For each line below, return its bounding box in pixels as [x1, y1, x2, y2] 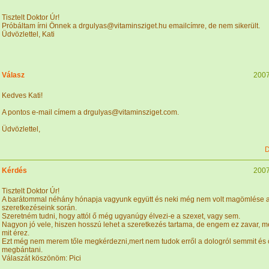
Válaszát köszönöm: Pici [2, 254, 81, 262]
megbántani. [2, 246, 43, 254]
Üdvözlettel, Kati [2, 30, 55, 38]
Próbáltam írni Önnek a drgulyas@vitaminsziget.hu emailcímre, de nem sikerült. [2, 22, 260, 30]
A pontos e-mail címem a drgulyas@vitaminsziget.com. [2, 108, 179, 116]
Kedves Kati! [2, 91, 43, 100]
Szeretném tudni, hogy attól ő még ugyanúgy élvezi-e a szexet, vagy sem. [2, 212, 240, 220]
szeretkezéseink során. [2, 204, 77, 212]
